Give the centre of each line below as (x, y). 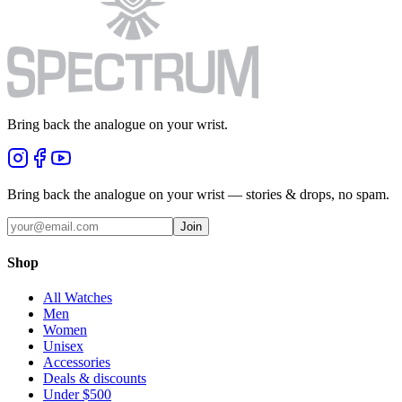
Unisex (63, 346)
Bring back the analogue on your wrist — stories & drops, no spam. (198, 194)
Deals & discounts (95, 379)
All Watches (78, 298)
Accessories (77, 363)
